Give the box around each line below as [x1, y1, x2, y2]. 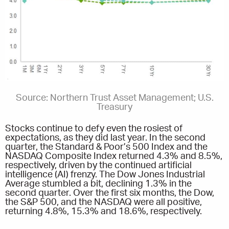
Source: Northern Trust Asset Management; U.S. [15, 94, 214, 103]
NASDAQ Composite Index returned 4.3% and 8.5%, [5, 152, 222, 162]
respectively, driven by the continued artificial [5, 161, 192, 171]
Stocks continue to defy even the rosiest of [5, 124, 182, 134]
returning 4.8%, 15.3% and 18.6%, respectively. [5, 207, 202, 217]
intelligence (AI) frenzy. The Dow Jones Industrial [5, 170, 205, 180]
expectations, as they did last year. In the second [5, 133, 205, 143]
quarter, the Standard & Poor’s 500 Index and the [5, 143, 208, 152]
